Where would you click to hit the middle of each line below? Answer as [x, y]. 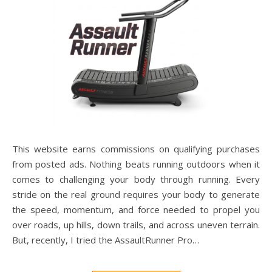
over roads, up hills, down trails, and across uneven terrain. [136, 225]
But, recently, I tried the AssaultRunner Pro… [106, 240]
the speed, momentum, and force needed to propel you [136, 210]
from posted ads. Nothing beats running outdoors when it [136, 164]
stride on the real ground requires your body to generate [136, 195]
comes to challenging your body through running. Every [136, 179]
